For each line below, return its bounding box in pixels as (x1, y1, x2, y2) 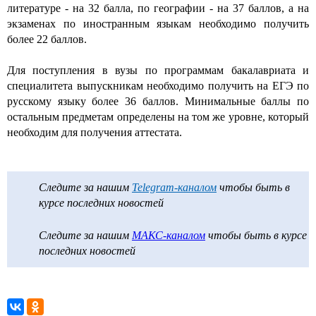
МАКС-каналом (132, 229, 205, 241)
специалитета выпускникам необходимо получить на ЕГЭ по (7, 79, 309, 92)
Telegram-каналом (132, 181, 217, 193)
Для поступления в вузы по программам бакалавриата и (7, 63, 309, 76)
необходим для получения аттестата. (7, 126, 182, 138)
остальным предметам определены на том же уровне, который (7, 110, 309, 123)
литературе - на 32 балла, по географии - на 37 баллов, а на (7, 1, 309, 14)
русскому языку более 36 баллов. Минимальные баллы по (7, 95, 309, 107)
